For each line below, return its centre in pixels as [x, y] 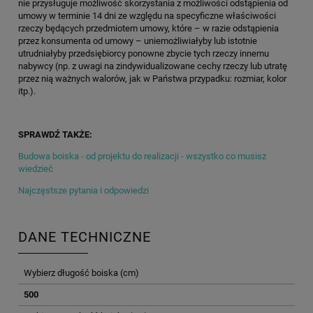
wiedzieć [36, 169]
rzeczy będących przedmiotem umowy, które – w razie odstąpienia [148, 29]
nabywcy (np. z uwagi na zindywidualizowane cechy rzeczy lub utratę [153, 66]
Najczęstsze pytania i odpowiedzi [83, 191]
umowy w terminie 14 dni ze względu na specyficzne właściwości [147, 16]
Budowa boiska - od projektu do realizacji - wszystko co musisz [142, 156]
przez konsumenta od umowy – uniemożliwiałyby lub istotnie [138, 41]
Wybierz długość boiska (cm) [81, 273]
